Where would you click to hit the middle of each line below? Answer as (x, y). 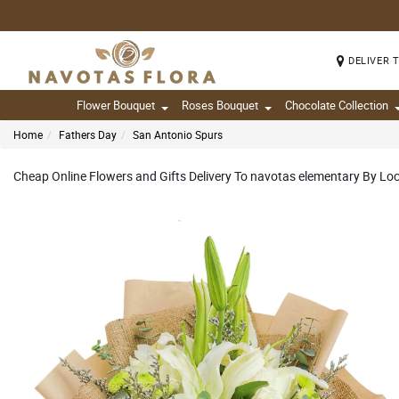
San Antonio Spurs (178, 134)
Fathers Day (88, 134)
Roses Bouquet (220, 105)
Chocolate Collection (337, 105)
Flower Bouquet (116, 105)
